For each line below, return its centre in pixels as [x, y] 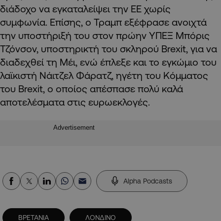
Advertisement [74, 127]
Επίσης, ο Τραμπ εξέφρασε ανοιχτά [128, 22]
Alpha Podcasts [148, 181]
